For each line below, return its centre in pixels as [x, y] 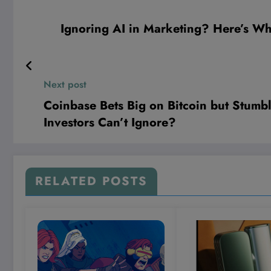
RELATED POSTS [91, 181]
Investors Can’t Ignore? [110, 123]
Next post [65, 85]
